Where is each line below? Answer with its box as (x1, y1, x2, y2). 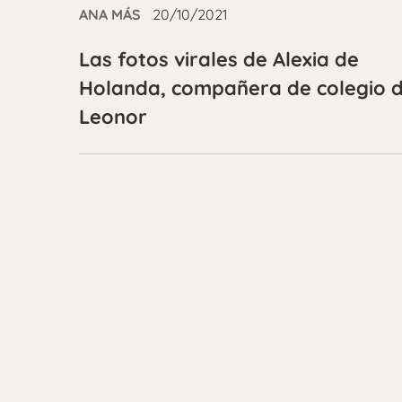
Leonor (79, 104, 147, 129)
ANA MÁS (79, 5, 141, 23)
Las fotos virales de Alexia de (79, 47, 359, 72)
